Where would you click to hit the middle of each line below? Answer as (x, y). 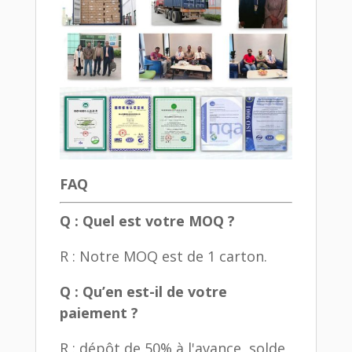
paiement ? (99, 313)
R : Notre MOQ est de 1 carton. (163, 257)
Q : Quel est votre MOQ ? (147, 221)
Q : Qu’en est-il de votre (143, 292)
